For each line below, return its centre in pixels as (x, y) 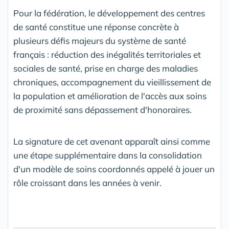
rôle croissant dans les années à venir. (87, 183)
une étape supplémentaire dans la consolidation (108, 155)
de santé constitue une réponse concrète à (96, 27)
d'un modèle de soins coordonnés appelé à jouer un (114, 169)
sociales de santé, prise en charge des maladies (106, 68)
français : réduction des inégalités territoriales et (107, 55)
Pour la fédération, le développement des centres (109, 13)
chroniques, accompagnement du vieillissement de (112, 82)
